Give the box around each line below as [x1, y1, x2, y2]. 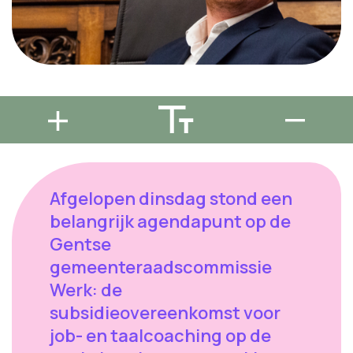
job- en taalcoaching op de [50, 323, 271, 347]
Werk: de [50, 277, 122, 302]
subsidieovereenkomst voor [50, 300, 281, 325]
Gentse [50, 232, 111, 256]
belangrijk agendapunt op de [50, 209, 291, 233]
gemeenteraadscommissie [50, 255, 272, 279]
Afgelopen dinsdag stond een [50, 186, 292, 210]
